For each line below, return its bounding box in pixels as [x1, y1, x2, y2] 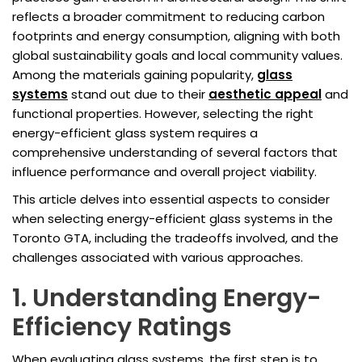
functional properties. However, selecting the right [12, 105, 314, 123]
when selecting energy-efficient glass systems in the [12, 210, 333, 228]
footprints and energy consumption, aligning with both [12, 27, 340, 45]
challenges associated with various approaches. [12, 249, 303, 267]
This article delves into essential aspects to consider [12, 191, 330, 208]
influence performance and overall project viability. [12, 163, 317, 181]
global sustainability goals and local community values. [12, 47, 343, 65]
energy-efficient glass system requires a [12, 124, 258, 142]
